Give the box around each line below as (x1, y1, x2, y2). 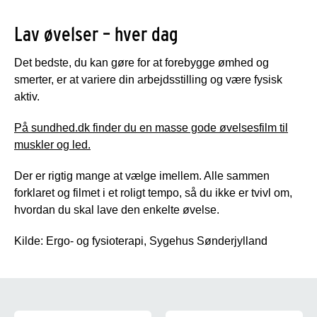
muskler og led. (14, 138, 91, 151)
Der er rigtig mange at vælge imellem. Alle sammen (14, 169, 270, 182)
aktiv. (14, 90, 40, 103)
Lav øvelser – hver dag (14, 21, 178, 46)
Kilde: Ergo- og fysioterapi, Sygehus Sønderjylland (14, 234, 267, 247)
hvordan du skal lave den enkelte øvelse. (14, 203, 222, 216)
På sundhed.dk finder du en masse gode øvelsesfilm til (14, 121, 288, 134)
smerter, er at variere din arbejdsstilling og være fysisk (14, 73, 282, 86)
